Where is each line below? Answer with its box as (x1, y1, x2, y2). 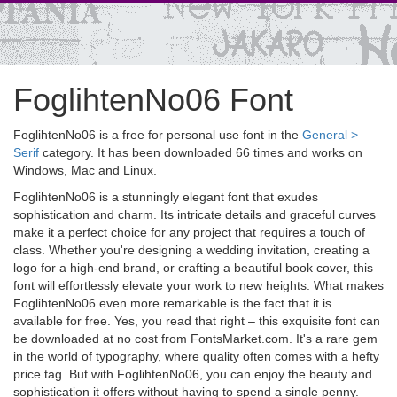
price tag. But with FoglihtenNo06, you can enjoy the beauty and (13, 367, 372, 381)
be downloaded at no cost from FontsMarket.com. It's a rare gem (13, 331, 378, 346)
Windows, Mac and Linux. (13, 163, 157, 177)
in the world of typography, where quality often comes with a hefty (13, 349, 379, 363)
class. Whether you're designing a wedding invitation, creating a (13, 243, 370, 257)
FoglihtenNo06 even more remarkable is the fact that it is (13, 296, 331, 310)
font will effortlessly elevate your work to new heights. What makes (13, 278, 384, 292)
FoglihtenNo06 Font (13, 82, 293, 118)
